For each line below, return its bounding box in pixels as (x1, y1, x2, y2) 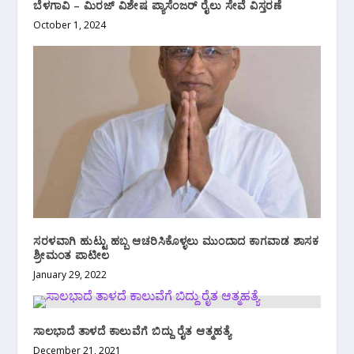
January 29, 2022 (33, 267, 107, 281)
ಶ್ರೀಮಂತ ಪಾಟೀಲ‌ (33, 247, 110, 262)
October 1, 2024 (33, 17, 107, 32)
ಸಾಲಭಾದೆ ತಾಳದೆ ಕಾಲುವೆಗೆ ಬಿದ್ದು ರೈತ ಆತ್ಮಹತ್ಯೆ (33, 322, 232, 338)
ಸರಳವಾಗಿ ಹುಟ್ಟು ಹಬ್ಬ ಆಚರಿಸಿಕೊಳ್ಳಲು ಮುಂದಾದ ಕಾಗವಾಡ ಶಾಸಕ (33, 232, 319, 248)
